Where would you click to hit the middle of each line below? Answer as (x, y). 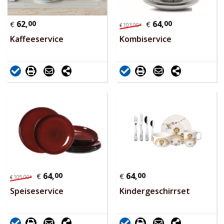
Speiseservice (37, 191)
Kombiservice (145, 39)
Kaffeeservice (37, 39)
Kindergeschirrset (155, 191)
